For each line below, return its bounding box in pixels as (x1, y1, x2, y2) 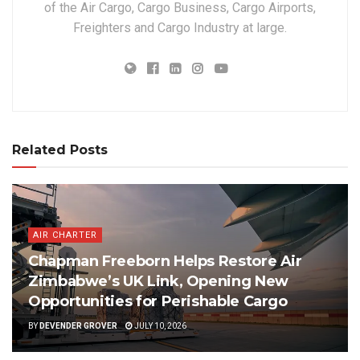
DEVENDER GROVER (39, 321, 117, 330)
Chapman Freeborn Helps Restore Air (28, 252, 302, 270)
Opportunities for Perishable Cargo (28, 292, 288, 310)
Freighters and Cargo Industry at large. (73, 19, 287, 35)
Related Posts (12, 141, 108, 157)
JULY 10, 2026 (133, 321, 186, 330)
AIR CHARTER (33, 229, 97, 240)
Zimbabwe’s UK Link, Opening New (28, 272, 288, 290)
